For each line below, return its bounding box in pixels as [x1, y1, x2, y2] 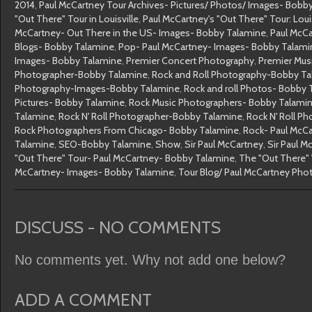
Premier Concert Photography [126, 54, 254, 67]
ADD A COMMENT [15, 289, 152, 310]
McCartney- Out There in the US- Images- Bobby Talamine [15, 26, 266, 39]
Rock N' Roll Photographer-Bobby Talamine [58, 110, 242, 123]
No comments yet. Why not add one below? [15, 252, 286, 267]
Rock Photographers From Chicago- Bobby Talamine [15, 124, 239, 136]
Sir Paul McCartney [185, 138, 263, 150]
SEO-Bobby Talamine [58, 138, 151, 150]
